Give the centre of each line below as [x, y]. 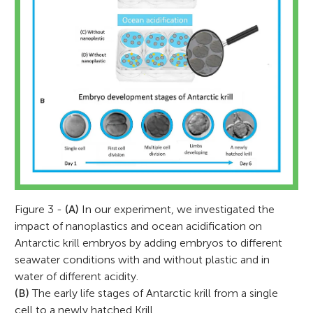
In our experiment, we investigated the [177, 209]
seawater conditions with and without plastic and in [143, 259]
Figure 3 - [40, 209]
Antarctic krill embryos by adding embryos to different [149, 242]
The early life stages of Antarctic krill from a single [154, 293]
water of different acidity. [77, 276]
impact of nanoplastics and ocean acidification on [139, 226]
